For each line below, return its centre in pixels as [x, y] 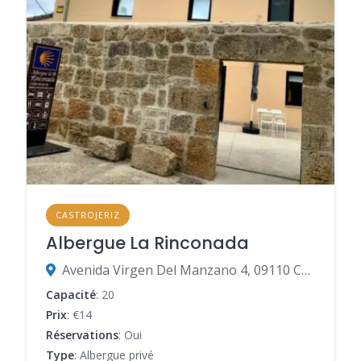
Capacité [71, 294]
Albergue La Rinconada [147, 243]
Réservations [82, 334]
